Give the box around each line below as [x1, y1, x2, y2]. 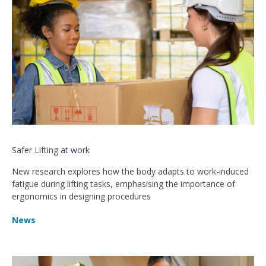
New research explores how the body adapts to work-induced [12, 165, 249, 177]
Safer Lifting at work [12, 144, 90, 156]
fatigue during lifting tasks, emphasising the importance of [12, 178, 235, 189]
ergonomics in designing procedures [12, 190, 151, 202]
